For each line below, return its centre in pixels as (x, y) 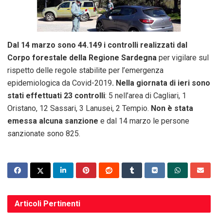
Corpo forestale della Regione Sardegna (82, 57)
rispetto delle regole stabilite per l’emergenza (85, 70)
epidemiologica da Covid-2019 (60, 83)
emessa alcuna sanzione (53, 121)
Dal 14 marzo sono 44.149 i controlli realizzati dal (97, 45)
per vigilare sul (183, 57)
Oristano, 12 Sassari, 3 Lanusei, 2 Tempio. (79, 108)
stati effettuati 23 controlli (56, 95)
